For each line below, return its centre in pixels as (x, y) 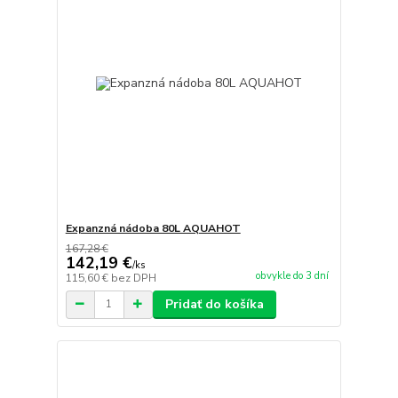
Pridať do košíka (214, 304)
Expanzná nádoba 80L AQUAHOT (153, 228)
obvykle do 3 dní (292, 275)
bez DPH (133, 278)
